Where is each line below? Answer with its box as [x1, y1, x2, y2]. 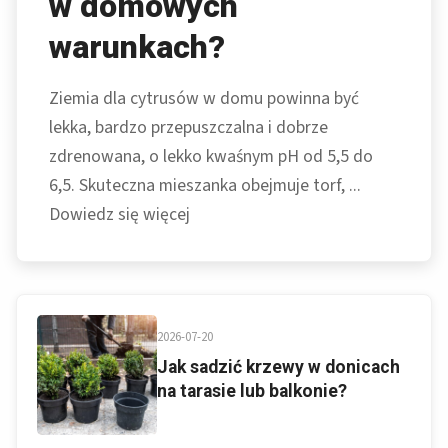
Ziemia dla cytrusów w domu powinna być [49, 86, 359, 112]
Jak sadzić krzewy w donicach [157, 357, 400, 378]
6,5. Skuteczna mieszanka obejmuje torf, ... [49, 173, 361, 199]
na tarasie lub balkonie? [157, 381, 347, 402]
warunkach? [49, 28, 225, 67]
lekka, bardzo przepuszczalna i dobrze [49, 115, 328, 141]
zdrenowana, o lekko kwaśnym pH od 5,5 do [49, 144, 373, 170]
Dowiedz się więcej [49, 202, 190, 228]
